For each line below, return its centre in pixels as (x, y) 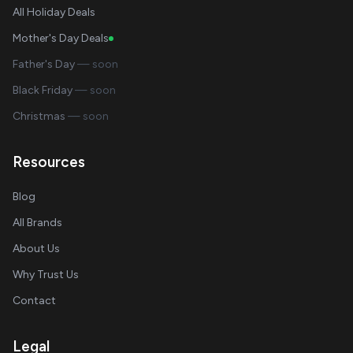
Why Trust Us (46, 275)
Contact (34, 301)
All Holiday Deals (54, 12)
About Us (36, 249)
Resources (49, 162)
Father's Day (45, 64)
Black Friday (44, 90)
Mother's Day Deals (61, 38)
